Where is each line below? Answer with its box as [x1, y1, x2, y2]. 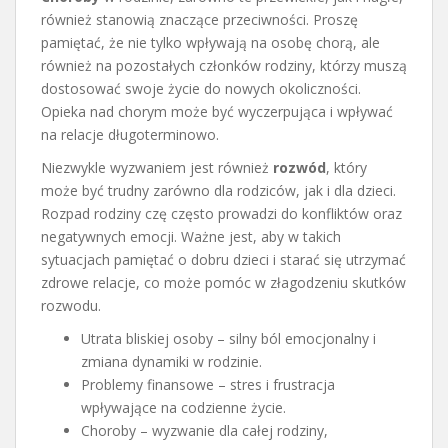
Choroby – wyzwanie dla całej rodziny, [81, 420, 328, 440]
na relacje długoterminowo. [41, 124, 219, 144]
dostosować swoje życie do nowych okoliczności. [41, 78, 361, 98]
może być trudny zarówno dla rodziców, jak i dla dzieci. [41, 180, 396, 200]
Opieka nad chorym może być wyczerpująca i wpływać [41, 101, 393, 121]
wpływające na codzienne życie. [81, 397, 286, 417]
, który [326, 157, 367, 177]
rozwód [273, 157, 326, 177]
